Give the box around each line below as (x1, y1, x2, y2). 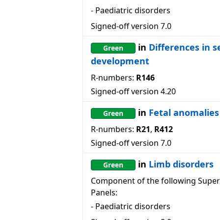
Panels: (91, 187, 117, 198)
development (91, 55, 149, 67)
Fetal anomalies (149, 107, 219, 118)
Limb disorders (149, 158, 214, 170)
